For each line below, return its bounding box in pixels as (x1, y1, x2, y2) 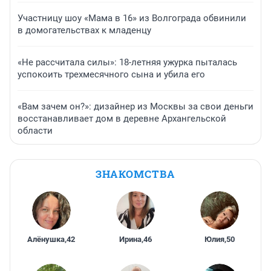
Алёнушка (27, 235, 65, 244)
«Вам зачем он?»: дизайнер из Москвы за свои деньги (18, 101, 253, 113)
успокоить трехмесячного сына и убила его (18, 69, 205, 80)
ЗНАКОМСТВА (96, 167, 175, 181)
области (18, 125, 53, 137)
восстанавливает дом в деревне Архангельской (18, 113, 226, 125)
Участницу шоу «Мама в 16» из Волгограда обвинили (18, 13, 246, 24)
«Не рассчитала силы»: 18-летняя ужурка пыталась (18, 57, 237, 68)
